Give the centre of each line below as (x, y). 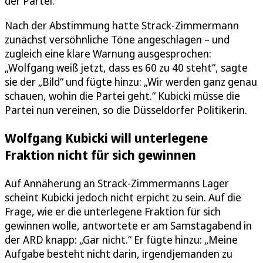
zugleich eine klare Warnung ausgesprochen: (108, 54)
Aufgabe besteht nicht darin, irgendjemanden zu (119, 253)
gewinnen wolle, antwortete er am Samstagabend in (128, 225)
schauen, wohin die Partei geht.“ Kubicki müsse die (122, 96)
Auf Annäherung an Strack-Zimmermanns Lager (117, 183)
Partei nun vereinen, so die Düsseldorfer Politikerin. (126, 110)
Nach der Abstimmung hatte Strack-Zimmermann (122, 26)
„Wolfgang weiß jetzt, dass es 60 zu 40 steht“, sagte (126, 68)
